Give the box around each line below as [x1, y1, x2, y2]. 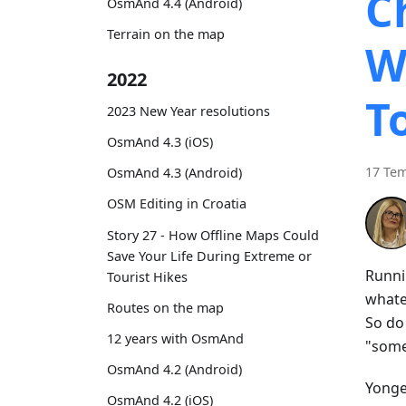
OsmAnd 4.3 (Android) [107, 164, 242, 182]
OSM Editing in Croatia [107, 195, 246, 213]
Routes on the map [107, 298, 224, 316]
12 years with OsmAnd [107, 330, 244, 348]
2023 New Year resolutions [107, 101, 270, 120]
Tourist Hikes [107, 267, 188, 285]
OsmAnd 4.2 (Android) [107, 361, 242, 379]
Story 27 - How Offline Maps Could [107, 226, 319, 244]
